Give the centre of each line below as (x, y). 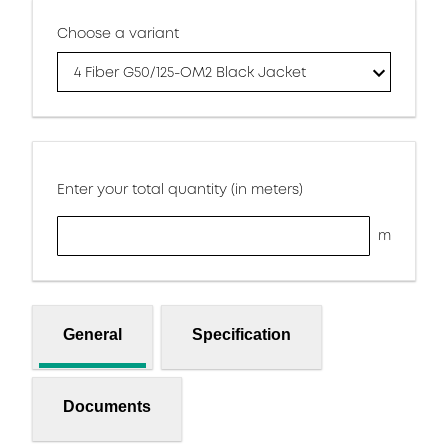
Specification (241, 334)
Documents (107, 406)
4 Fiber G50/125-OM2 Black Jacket (190, 72)
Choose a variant (118, 33)
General (92, 334)
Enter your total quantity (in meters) (180, 189)
